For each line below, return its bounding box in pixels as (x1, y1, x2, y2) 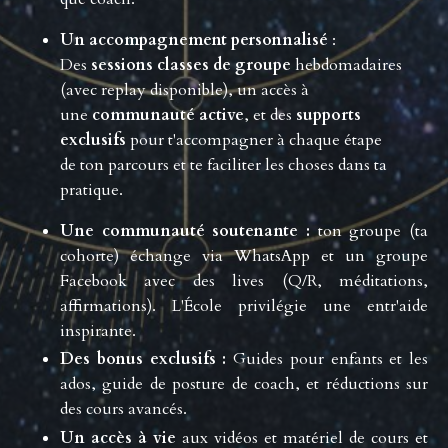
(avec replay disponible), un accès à (60, 79, 309, 102)
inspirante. (60, 320, 136, 343)
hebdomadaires (295, 54, 402, 77)
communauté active (92, 104, 244, 127)
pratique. (60, 179, 123, 202)
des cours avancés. (60, 398, 187, 421)
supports (296, 104, 361, 127)
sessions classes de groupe (91, 54, 291, 77)
